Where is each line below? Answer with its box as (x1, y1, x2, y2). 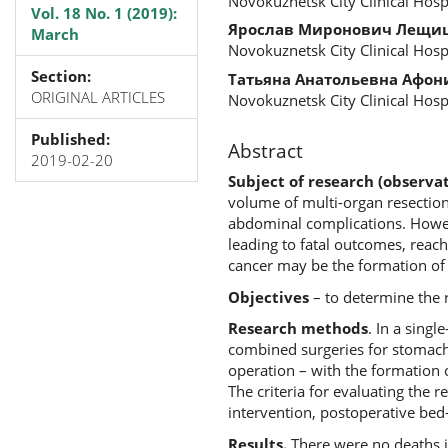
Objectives (227, 286, 309, 307)
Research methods (227, 318, 368, 338)
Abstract (227, 137, 303, 164)
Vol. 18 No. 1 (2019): (31, 3, 177, 23)
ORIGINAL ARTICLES (31, 87, 165, 107)
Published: (31, 129, 110, 149)
